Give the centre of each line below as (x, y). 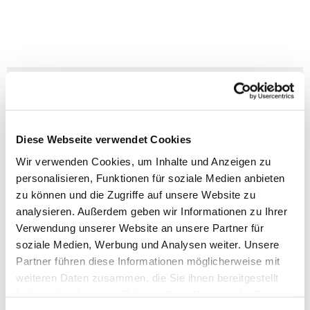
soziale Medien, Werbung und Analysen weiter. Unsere (148, 244)
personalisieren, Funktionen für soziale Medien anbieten (151, 178)
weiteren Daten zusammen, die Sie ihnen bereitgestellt (147, 277)
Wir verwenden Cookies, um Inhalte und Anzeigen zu (144, 161)
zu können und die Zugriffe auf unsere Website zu (136, 194)
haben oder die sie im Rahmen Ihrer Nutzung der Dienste (154, 294)
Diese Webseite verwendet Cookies (103, 139)
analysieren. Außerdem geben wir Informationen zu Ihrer (152, 211)
